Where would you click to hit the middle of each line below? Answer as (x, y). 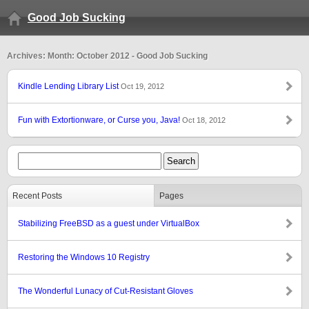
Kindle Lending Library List (69, 86)
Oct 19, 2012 (142, 86)
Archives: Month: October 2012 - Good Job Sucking (107, 56)
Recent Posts (37, 196)
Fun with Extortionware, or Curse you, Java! (100, 120)
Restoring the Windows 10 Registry (84, 257)
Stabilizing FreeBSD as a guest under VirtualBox (109, 223)
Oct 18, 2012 (204, 120)
